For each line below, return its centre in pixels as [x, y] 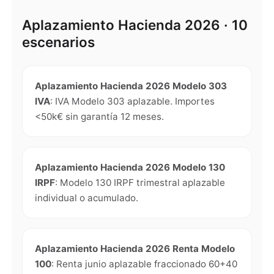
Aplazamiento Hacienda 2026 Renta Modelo [135, 249]
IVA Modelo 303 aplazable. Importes [135, 101]
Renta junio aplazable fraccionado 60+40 [147, 264]
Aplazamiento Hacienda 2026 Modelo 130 [130, 167]
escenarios [58, 42]
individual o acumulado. [87, 198]
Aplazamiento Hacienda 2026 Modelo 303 [131, 86]
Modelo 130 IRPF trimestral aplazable [143, 183]
